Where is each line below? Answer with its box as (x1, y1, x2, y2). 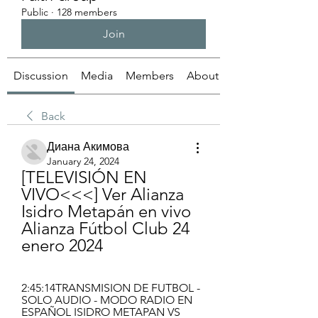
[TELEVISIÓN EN (21, 167, 147, 187)
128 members (57, 6, 117, 18)
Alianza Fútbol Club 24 (21, 218, 190, 238)
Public (21, 6, 48, 18)
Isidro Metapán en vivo (21, 201, 191, 221)
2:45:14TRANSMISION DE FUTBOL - (21, 281, 200, 295)
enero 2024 (21, 235, 103, 256)
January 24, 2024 (47, 155, 119, 168)
